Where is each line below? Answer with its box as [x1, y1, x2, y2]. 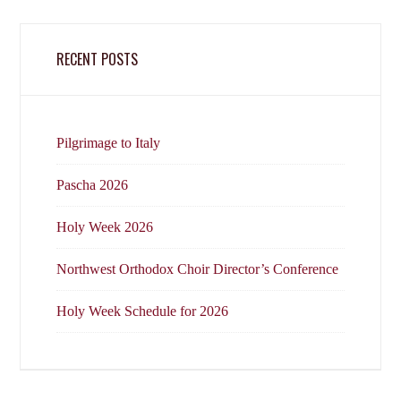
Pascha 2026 [56, 177, 129, 192]
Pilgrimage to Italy [56, 135, 161, 150]
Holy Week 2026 [56, 219, 154, 235]
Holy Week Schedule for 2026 [56, 303, 229, 319]
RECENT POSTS [56, 48, 139, 70]
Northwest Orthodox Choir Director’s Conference [56, 261, 339, 277]
